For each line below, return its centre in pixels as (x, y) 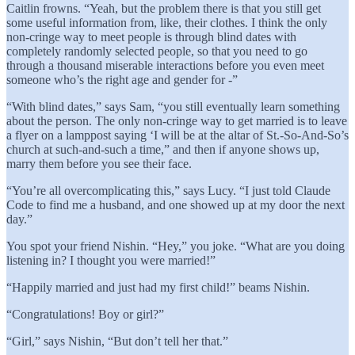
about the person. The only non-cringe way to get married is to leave (177, 120)
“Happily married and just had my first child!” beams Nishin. (158, 287)
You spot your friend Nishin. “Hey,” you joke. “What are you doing (176, 246)
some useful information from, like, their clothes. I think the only (167, 22)
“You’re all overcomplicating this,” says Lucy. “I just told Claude (168, 190)
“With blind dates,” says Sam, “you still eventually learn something (173, 106)
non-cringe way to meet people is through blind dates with (151, 36)
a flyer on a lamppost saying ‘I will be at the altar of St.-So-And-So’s (177, 135)
